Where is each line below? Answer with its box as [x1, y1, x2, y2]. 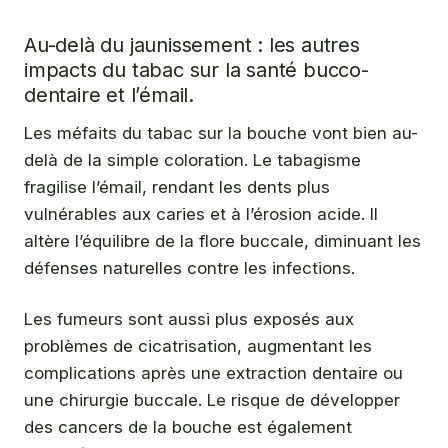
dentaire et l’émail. [24, 83, 195, 108]
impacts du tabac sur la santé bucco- [24, 58, 369, 83]
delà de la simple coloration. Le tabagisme [24, 150, 361, 171]
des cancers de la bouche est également [24, 416, 352, 437]
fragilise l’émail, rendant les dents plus [24, 177, 330, 198]
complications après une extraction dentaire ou [24, 362, 403, 383]
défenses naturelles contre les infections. [24, 258, 355, 279]
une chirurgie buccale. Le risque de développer [24, 389, 400, 410]
